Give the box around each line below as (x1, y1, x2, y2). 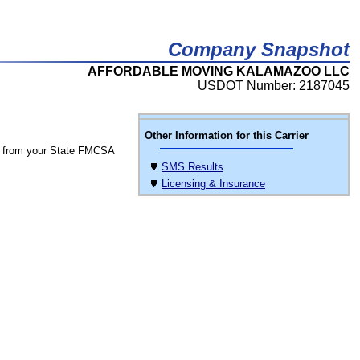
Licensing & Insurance (162, 178, 265, 190)
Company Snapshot (168, 39, 350, 60)
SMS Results (162, 161, 223, 173)
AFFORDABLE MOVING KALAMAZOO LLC (88, 64, 350, 78)
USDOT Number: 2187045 (198, 79, 350, 92)
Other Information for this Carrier (145, 129, 309, 141)
